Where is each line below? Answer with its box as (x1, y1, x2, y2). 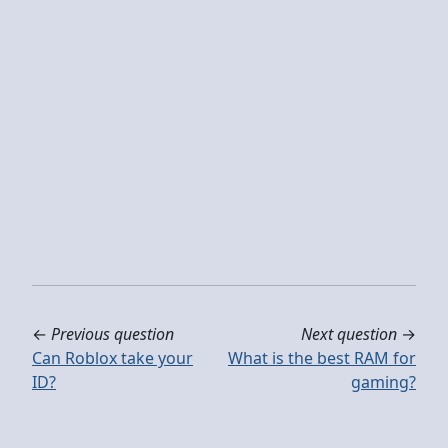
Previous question (51, 322, 174, 345)
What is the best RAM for (228, 346, 416, 369)
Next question (301, 322, 397, 345)
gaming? (351, 370, 416, 393)
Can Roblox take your (32, 346, 193, 369)
